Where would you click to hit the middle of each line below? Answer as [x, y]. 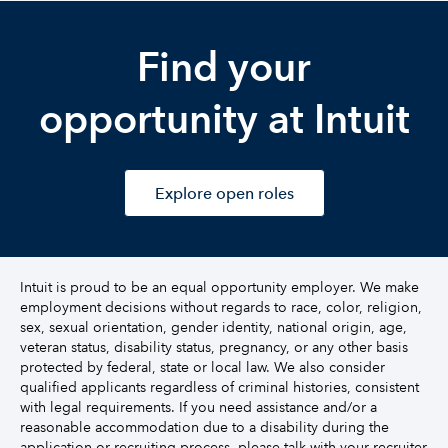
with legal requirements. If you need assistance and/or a [198, 407]
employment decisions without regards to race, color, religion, [221, 307]
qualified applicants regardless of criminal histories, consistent [219, 387]
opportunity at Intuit [224, 119]
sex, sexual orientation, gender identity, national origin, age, [213, 327]
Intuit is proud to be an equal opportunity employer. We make [219, 287]
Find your [224, 67]
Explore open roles [224, 193]
